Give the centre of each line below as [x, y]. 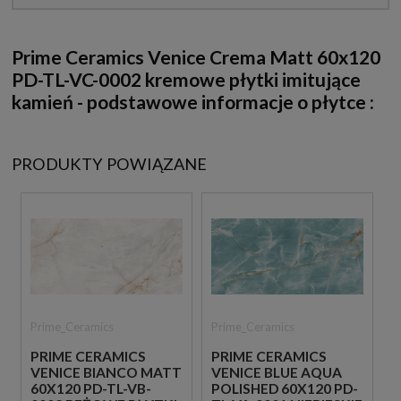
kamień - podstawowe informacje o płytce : [193, 102]
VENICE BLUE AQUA [276, 373]
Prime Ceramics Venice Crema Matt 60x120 [196, 57]
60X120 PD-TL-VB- [91, 389]
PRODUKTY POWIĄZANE [109, 164]
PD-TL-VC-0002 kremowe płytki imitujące [186, 80]
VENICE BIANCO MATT [106, 373]
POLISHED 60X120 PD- [284, 389]
